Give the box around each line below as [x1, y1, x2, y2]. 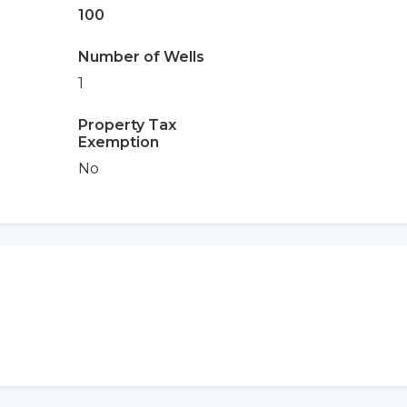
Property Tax [77, 115, 176, 134]
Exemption [77, 133, 159, 151]
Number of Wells [77, 47, 204, 65]
